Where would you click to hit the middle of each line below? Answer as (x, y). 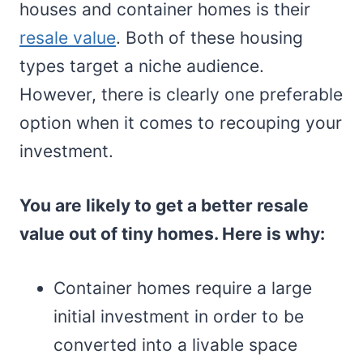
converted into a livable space (175, 344)
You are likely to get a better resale (164, 205)
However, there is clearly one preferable (181, 94)
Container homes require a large (183, 288)
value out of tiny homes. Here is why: (172, 233)
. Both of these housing (209, 37)
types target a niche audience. (142, 66)
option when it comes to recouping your (181, 122)
